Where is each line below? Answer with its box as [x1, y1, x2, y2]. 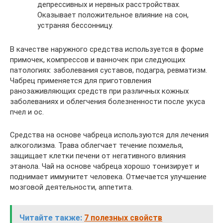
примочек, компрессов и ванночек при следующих [10, 55, 185, 64]
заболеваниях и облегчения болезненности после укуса [10, 97, 205, 106]
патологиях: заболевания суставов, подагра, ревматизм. [10, 66, 207, 75]
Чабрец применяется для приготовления [10, 76, 151, 85]
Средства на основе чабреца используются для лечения [10, 130, 209, 139]
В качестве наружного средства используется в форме [10, 45, 204, 54]
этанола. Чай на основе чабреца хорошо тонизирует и [10, 162, 199, 171]
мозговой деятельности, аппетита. [10, 183, 133, 192]
